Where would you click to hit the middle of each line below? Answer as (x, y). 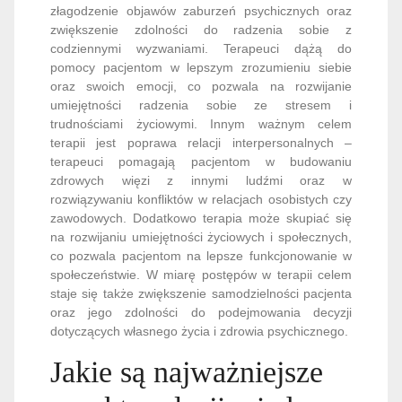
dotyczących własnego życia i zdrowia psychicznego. (199, 331)
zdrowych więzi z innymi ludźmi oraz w (201, 180)
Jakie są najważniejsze (187, 372)
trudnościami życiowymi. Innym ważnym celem (201, 124)
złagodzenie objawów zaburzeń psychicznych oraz (201, 11)
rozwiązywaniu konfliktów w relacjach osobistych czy (201, 199)
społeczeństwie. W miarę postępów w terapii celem (201, 275)
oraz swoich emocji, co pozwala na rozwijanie (201, 86)
